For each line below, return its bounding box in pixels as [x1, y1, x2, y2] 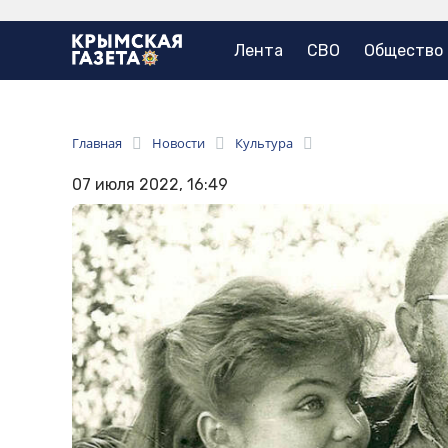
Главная [72, 134, 122, 153]
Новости [152, 134, 205, 153]
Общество [364, 41, 443, 61]
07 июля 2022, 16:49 [72, 175, 228, 195]
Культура [235, 134, 293, 153]
